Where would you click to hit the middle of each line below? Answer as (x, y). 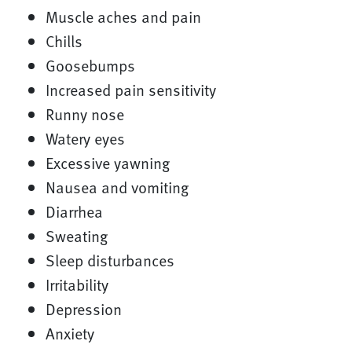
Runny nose (84, 114)
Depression (83, 309)
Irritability (77, 285)
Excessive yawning (107, 163)
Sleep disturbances (110, 260)
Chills (64, 41)
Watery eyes (85, 139)
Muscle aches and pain (123, 17)
